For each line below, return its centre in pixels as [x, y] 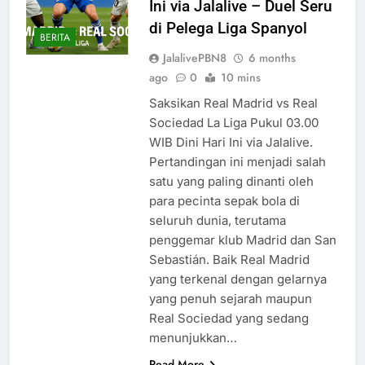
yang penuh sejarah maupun [230, 299]
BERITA [55, 37]
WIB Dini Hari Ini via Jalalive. [231, 143]
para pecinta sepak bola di [224, 201]
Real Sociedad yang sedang [229, 319]
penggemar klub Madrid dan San [242, 240]
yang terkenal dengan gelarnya [237, 279]
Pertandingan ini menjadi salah [237, 162]
